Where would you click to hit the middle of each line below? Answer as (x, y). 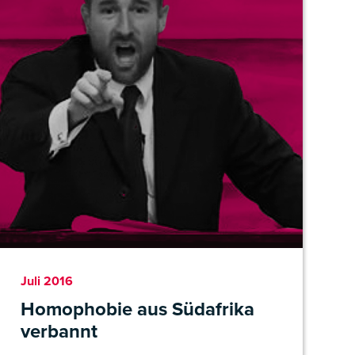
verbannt (59, 331)
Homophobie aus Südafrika (137, 309)
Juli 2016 (47, 281)
